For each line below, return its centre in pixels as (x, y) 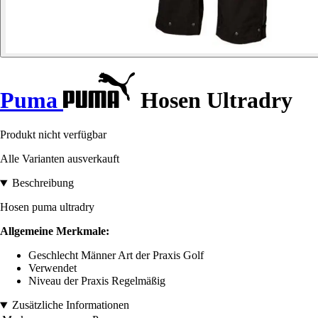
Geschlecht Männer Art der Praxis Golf (116, 256)
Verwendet (53, 268)
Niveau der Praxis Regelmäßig (97, 281)
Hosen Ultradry (214, 100)
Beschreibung (43, 183)
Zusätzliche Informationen (70, 305)
